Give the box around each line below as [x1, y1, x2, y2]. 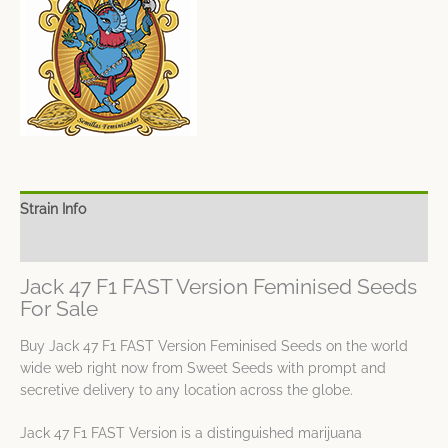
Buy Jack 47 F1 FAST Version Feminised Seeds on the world [20, 337, 408, 354]
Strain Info [20, 200, 86, 217]
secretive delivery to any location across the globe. [20, 381, 353, 398]
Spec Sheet [20, 236, 96, 253]
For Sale [20, 297, 98, 322]
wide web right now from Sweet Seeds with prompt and [20, 359, 386, 376]
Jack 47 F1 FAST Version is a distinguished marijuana [20, 425, 362, 442]
